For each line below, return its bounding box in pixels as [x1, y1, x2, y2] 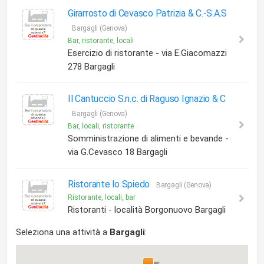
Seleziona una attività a [16, 227, 110, 237]
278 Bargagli [68, 61, 115, 72]
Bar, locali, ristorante [68, 122, 134, 130]
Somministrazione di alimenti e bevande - [68, 133, 229, 144]
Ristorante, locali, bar [68, 193, 136, 202]
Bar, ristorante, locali [68, 37, 134, 45]
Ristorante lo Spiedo [68, 179, 152, 190]
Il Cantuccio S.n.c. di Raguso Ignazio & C [68, 93, 226, 104]
